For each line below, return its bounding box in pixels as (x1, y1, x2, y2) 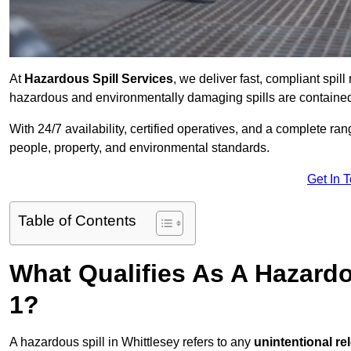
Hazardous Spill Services (21, 72, 173, 86)
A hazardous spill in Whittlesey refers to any (9, 335, 254, 349)
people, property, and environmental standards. (9, 141, 270, 155)
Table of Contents (18, 212, 136, 230)
